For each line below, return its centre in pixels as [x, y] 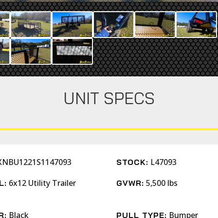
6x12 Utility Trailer [42, 183]
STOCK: [132, 162]
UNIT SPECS [109, 98]
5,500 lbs [162, 183]
